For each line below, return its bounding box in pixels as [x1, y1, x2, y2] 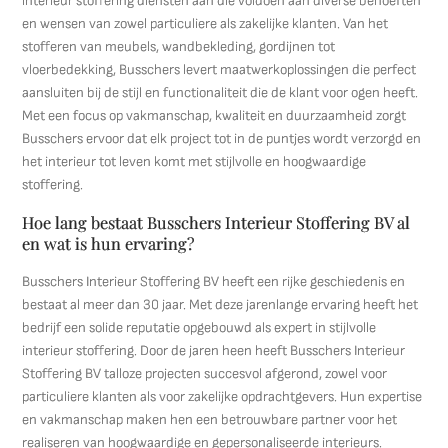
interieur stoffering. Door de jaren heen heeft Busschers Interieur [22, 342, 406, 359]
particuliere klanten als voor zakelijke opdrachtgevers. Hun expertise [22, 388, 423, 405]
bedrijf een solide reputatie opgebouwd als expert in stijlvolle [22, 319, 377, 336]
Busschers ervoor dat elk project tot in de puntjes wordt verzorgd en [22, 130, 422, 147]
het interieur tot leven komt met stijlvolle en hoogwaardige [22, 153, 367, 170]
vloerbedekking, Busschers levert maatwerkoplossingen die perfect [22, 61, 417, 78]
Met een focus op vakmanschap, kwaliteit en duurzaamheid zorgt [22, 107, 407, 124]
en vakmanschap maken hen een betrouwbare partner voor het [22, 411, 398, 428]
